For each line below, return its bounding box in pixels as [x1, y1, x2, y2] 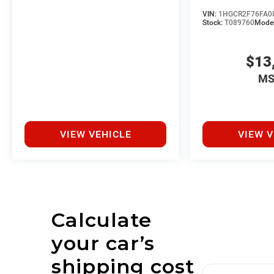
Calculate [51, 208, 152, 232]
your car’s [51, 231, 155, 256]
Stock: [202, 18, 225, 28]
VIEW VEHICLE [59, 128, 131, 141]
